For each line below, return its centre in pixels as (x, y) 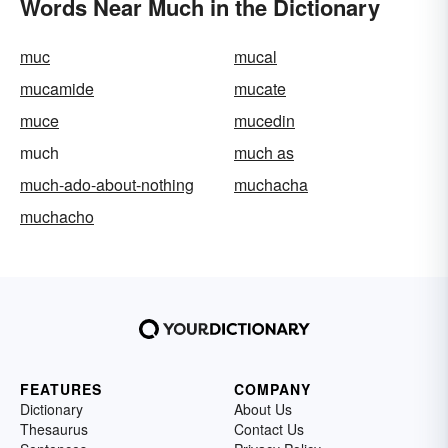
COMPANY (272, 388)
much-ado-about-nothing (107, 184)
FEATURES (61, 388)
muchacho (57, 216)
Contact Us (269, 428)
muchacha (271, 184)
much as (264, 152)
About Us (263, 408)
